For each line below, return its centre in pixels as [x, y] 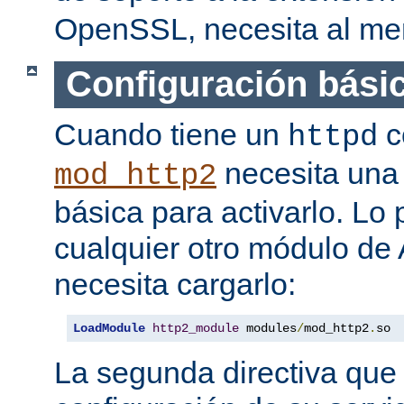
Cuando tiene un [171, 134]
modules [268, 328]
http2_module [196, 328]
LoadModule [109, 328]
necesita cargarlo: [175, 284]
